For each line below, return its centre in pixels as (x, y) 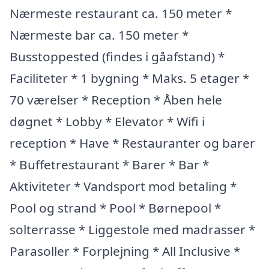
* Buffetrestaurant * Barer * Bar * (109, 164)
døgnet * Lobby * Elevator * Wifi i (107, 121)
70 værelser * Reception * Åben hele (116, 99)
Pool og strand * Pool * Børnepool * (115, 207)
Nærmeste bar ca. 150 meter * (99, 35)
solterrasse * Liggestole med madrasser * (132, 229)
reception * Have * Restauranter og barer (132, 143)
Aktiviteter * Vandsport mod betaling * (123, 186)
